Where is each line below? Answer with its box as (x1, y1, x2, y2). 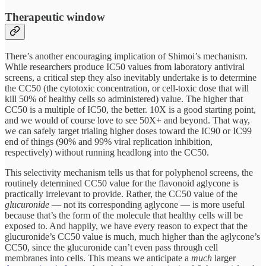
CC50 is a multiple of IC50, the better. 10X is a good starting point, (5, 104, 256, 115)
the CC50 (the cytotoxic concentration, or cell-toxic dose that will (5, 83, 249, 93)
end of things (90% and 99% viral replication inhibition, (5, 136, 213, 147)
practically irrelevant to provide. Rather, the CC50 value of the (5, 188, 237, 199)
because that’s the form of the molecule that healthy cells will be (5, 210, 243, 220)
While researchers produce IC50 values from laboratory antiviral (5, 61, 245, 72)
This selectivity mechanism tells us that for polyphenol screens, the (5, 167, 253, 178)
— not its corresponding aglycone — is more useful (49, 199, 245, 210)
